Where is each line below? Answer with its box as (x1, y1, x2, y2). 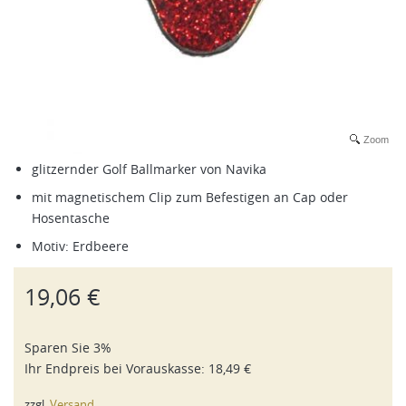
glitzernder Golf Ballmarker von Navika (32, 160, 266, 178)
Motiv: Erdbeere (32, 237, 129, 255)
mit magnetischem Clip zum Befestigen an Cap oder (32, 188, 348, 206)
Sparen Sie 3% (24, 339, 111, 356)
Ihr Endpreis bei (24, 360, 126, 377)
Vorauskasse (126, 360, 201, 377)
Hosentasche (32, 209, 110, 227)
